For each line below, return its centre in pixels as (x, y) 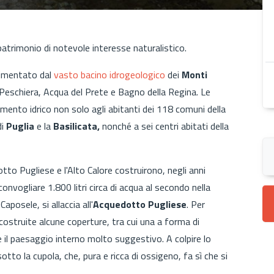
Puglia (21, 126)
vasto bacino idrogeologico (109, 74)
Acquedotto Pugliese (140, 204)
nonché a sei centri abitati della (164, 126)
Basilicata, (76, 126)
